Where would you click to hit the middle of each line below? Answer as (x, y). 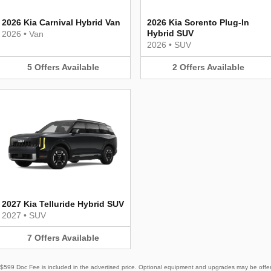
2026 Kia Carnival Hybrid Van (61, 22)
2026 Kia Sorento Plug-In (198, 22)
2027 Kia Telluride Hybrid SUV (63, 204)
